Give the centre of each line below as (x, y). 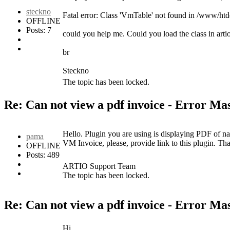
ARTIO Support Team (99, 166)
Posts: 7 (39, 30)
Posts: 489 (43, 155)
